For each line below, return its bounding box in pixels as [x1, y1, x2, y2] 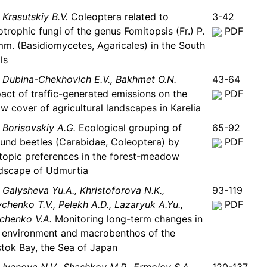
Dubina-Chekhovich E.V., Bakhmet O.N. [2, 73, 176, 86]
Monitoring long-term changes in [52, 213, 203, 225]
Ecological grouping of [76, 122, 182, 134]
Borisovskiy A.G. [2, 122, 76, 134]
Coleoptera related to [68, 11, 169, 23]
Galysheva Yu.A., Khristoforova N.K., [2, 184, 164, 197]
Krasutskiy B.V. [2, 11, 68, 23]
